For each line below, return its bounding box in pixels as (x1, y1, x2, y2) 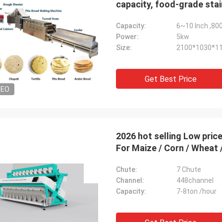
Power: (116, 33, 139, 41)
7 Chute (176, 166, 201, 173)
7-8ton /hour (176, 187, 217, 195)
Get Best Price (144, 74, 197, 84)
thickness (116, 11, 157, 21)
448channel (176, 176, 214, 184)
